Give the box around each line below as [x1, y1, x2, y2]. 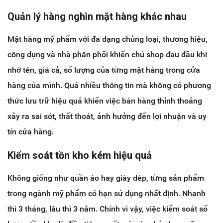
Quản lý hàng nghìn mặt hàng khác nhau [7, 10, 187, 22]
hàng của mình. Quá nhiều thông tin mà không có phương [7, 80, 211, 90]
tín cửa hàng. [7, 126, 54, 136]
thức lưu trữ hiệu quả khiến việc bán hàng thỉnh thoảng [7, 96, 202, 106]
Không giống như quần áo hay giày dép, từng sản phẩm [7, 173, 204, 183]
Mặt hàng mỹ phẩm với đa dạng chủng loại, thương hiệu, [7, 34, 208, 44]
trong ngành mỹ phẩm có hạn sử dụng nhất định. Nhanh [7, 188, 206, 198]
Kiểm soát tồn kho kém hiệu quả [7, 149, 152, 161]
